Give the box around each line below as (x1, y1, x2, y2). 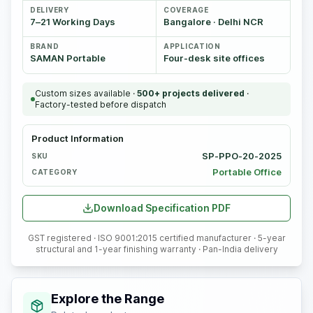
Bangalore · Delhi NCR (163, 15, 263, 27)
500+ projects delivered (137, 87, 245, 99)
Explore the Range (51, 291, 164, 306)
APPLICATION (163, 41, 221, 50)
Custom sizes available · (35, 87, 137, 99)
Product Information (31, 132, 124, 144)
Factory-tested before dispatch (35, 99, 166, 110)
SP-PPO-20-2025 (202, 150, 282, 161)
